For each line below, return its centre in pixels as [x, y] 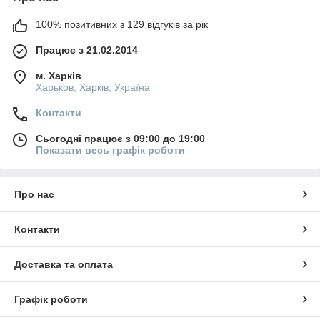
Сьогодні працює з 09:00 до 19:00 [120, 139]
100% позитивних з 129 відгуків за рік [122, 25]
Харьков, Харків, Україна [93, 87]
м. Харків [59, 76]
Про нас [34, 195]
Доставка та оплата [64, 265]
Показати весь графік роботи [110, 150]
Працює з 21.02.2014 [87, 50]
